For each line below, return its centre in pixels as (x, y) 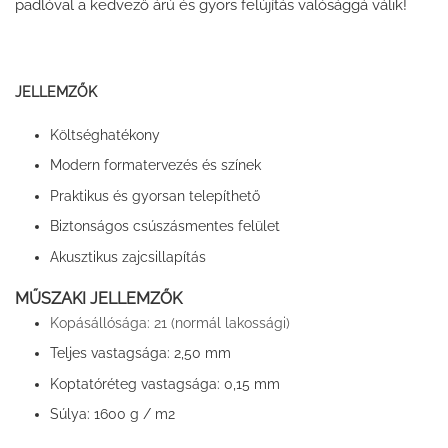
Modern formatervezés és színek (155, 165)
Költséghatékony (104, 135)
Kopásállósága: (101, 322)
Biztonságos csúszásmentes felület (164, 226)
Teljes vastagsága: (111, 353)
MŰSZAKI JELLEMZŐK (98, 298)
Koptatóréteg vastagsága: (136, 383)
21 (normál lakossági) (221, 322)
